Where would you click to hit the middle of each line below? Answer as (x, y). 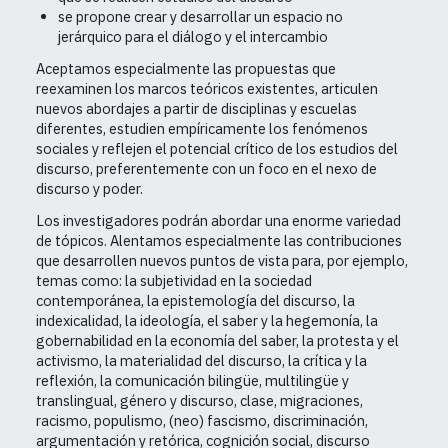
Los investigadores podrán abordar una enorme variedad (218, 221)
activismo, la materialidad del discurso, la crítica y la (201, 361)
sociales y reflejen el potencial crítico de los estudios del (217, 149)
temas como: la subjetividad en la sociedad (174, 281)
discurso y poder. (89, 189)
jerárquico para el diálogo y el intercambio (192, 37)
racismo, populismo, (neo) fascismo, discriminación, (202, 421)
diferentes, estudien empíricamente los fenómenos (202, 129)
